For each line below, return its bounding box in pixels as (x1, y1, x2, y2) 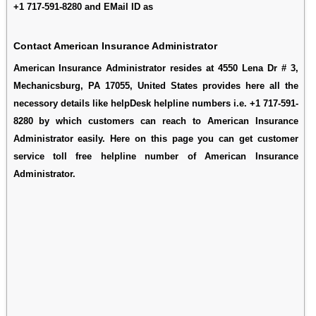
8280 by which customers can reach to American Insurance (13, 115, 298, 126)
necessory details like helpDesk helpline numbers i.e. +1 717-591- (13, 97, 298, 109)
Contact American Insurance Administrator (13, 39, 217, 51)
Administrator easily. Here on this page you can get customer (13, 133, 298, 144)
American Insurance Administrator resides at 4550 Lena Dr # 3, (13, 62, 298, 73)
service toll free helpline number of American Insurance (13, 150, 298, 162)
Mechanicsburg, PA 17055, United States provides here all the (13, 80, 298, 91)
